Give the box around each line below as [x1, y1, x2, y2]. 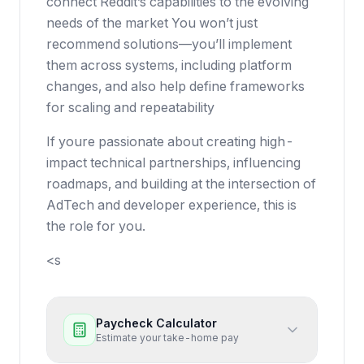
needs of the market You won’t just [46, 15, 258, 31]
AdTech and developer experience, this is [46, 197, 297, 213]
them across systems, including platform [46, 57, 292, 73]
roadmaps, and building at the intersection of [46, 175, 316, 192]
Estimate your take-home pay [96, 331, 239, 344]
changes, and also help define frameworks [46, 78, 305, 94]
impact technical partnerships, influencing [46, 154, 301, 171]
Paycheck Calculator [96, 316, 217, 330]
